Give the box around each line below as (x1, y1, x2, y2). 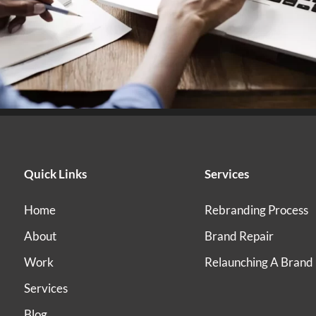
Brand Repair (204, 229, 274, 244)
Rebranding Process (204, 202, 308, 218)
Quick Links (24, 166, 87, 182)
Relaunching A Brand (204, 255, 313, 270)
